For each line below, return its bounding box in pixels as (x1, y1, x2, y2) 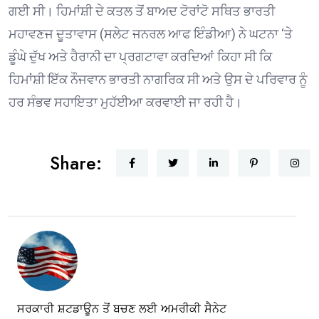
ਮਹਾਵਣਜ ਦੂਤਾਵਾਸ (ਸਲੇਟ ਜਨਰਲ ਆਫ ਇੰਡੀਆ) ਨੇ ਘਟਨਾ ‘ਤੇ (9, 26, 293, 42)
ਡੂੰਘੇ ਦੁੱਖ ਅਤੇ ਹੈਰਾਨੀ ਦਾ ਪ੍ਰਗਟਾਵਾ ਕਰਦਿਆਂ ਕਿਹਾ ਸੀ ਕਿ (9, 49, 272, 65)
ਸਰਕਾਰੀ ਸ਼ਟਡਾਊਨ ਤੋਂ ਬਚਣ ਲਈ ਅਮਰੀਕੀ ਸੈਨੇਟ (17, 300, 226, 318)
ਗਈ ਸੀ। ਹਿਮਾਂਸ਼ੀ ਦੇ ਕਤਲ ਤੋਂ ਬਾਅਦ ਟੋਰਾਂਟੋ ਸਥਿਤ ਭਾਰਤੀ (9, 4, 275, 19)
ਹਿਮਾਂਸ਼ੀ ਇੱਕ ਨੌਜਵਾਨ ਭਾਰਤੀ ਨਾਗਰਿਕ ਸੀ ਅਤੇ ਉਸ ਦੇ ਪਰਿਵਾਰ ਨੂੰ (9, 72, 308, 88)
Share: (50, 150, 102, 177)
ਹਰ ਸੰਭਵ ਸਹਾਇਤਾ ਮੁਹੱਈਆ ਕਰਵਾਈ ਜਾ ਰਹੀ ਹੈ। (9, 95, 242, 110)
